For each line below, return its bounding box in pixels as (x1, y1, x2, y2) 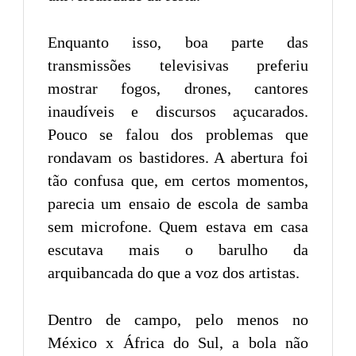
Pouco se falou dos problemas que (48, 126, 308, 144)
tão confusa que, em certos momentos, (48, 172, 308, 190)
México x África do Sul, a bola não (48, 334, 308, 352)
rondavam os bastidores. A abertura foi (48, 149, 308, 167)
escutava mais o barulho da (48, 241, 308, 259)
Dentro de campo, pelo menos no (48, 311, 308, 329)
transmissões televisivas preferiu (48, 56, 308, 75)
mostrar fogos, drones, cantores (48, 79, 308, 98)
